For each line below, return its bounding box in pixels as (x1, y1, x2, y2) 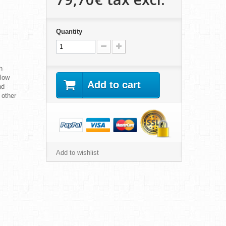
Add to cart (87, 79, 141, 90)
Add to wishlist (55, 149, 99, 157)
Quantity (55, 28, 82, 35)
